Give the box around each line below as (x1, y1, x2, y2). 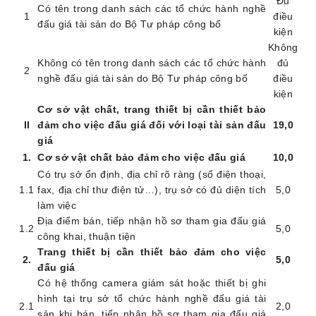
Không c (37, 57, 77, 69)
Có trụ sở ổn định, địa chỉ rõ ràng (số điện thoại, (37, 169, 267, 181)
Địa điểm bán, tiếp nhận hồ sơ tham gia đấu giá (37, 215, 267, 227)
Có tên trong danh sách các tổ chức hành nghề (37, 3, 267, 15)
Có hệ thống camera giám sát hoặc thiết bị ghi (37, 277, 267, 289)
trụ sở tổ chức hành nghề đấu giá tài (80, 293, 267, 305)
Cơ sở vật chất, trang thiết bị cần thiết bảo (37, 104, 267, 116)
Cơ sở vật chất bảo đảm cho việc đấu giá (37, 152, 246, 164)
